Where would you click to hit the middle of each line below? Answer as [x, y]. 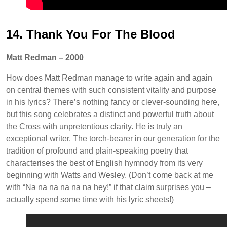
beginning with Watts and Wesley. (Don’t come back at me [110, 175]
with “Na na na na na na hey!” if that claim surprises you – [108, 187]
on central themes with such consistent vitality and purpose [111, 90]
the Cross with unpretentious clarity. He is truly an [94, 126]
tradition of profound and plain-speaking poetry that [97, 150]
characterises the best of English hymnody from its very [104, 163]
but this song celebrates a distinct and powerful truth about [110, 114]
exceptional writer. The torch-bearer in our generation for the [113, 138]
